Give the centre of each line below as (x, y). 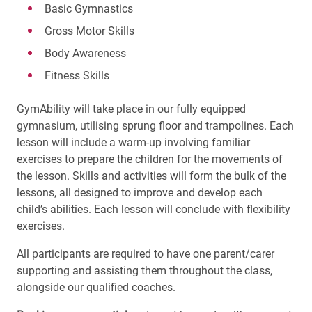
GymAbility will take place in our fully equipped (131, 109)
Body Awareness (85, 54)
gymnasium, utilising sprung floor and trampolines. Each (155, 126)
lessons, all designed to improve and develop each (140, 193)
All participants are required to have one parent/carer (146, 254)
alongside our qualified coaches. (97, 288)
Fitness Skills (77, 76)
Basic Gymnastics (89, 9)
